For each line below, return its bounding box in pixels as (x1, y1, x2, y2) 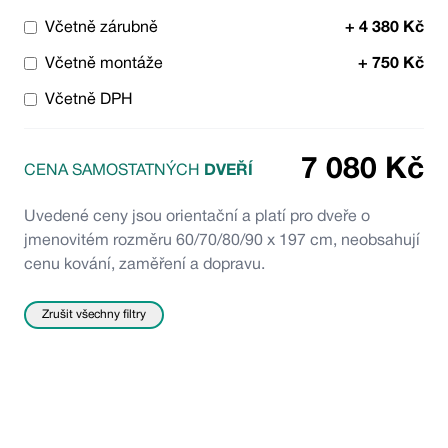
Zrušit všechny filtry (42, 308, 146, 320)
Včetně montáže (45, 56, 163, 71)
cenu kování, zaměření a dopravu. (24, 257, 265, 272)
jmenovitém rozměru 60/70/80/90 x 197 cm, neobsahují (24, 233, 420, 248)
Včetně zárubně (45, 20, 158, 35)
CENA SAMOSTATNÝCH (24, 163, 204, 178)
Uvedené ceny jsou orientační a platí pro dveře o (24, 209, 370, 224)
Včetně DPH (45, 92, 133, 107)
